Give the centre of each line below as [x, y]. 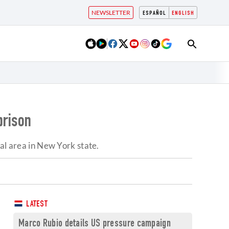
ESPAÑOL [154, 13]
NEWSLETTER [111, 13]
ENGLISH [183, 13]
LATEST [36, 205]
